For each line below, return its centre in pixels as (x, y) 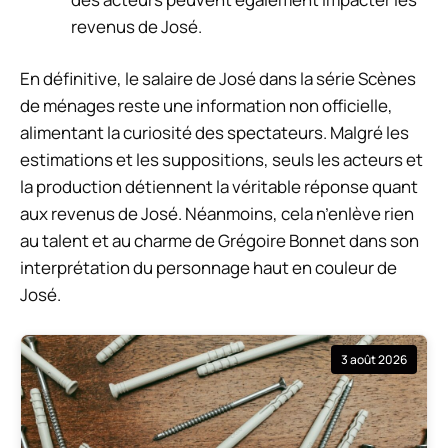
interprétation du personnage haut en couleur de (208, 268)
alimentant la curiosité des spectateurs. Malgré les (214, 133)
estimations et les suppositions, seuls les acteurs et (221, 160)
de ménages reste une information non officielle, (206, 106)
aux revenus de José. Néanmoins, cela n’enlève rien (217, 214)
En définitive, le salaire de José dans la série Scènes (218, 79)
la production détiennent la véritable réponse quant (219, 187)
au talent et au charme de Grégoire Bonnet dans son (219, 241)
